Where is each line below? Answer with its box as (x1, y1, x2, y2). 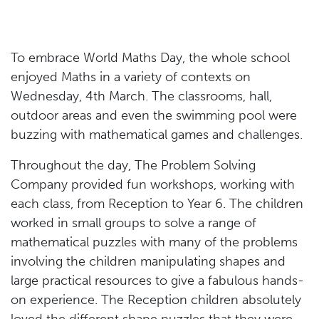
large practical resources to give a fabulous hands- (11, 273, 304, 288)
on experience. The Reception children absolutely (11, 292, 301, 308)
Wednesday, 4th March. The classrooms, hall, (11, 88, 272, 104)
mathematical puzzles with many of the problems (11, 234, 298, 250)
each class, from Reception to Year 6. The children (11, 196, 303, 211)
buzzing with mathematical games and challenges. (11, 127, 303, 142)
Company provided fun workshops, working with (11, 177, 295, 192)
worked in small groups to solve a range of (11, 215, 256, 231)
